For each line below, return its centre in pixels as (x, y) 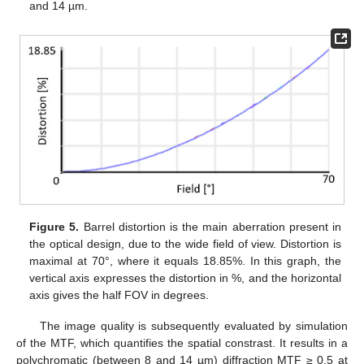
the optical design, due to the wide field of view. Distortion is (185, 243)
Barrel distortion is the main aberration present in (210, 226)
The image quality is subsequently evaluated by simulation (193, 325)
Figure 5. (54, 226)
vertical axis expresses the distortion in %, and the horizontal (185, 277)
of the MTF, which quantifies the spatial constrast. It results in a (182, 342)
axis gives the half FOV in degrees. (119, 295)
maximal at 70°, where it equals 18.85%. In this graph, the (185, 260)
